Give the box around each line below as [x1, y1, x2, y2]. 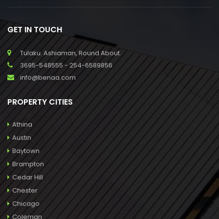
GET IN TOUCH [7, 23, 62, 35]
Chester [12, 185, 38, 195]
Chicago [12, 198, 40, 208]
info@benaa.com [20, 72, 76, 82]
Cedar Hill [12, 172, 43, 182]
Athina [12, 119, 32, 129]
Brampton [12, 159, 44, 169]
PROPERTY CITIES [7, 96, 73, 108]
